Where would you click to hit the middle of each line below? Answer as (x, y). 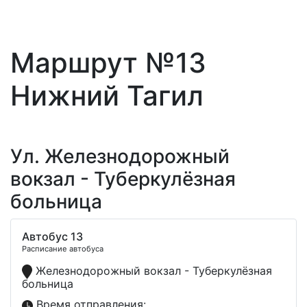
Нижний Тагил (107, 96)
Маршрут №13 (108, 63)
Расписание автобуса (63, 249)
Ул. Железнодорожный (120, 156)
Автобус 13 (52, 236)
